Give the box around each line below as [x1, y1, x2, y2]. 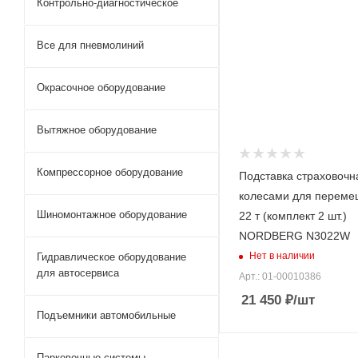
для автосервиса [37, 267, 119, 279]
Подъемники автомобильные [37, 309, 176, 321]
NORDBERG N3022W [239, 229, 350, 242]
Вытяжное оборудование [37, 124, 157, 136]
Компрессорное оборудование [37, 166, 183, 178]
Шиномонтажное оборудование [37, 209, 187, 221]
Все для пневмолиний [37, 39, 144, 51]
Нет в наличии [249, 250, 315, 262]
